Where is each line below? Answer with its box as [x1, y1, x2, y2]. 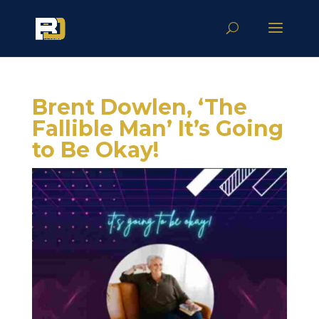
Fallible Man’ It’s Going [31, 115, 283, 142]
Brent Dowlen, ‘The [31, 94, 247, 120]
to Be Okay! [31, 137, 159, 163]
